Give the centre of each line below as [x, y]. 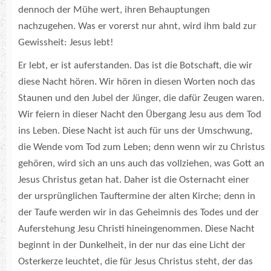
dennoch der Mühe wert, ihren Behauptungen [114, 10]
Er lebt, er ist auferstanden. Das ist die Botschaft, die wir [135, 65]
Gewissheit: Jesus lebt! [68, 42]
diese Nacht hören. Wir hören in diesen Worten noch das [137, 82]
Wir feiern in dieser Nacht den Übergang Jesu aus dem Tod [140, 114]
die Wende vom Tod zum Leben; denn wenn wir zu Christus [142, 147]
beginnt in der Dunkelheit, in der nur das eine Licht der [132, 245]
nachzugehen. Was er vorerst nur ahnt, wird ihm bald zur [137, 26]
